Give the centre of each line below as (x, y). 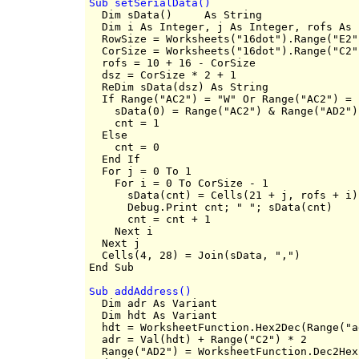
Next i (121, 231)
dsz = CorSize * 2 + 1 (163, 75)
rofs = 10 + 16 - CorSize (172, 63)
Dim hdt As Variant (153, 315)
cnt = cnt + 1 (150, 219)
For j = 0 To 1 (140, 171)
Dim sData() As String (175, 14)
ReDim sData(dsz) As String (179, 87)
